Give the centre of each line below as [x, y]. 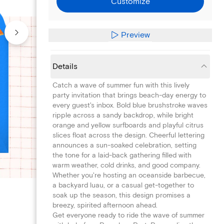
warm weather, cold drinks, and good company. [126, 165]
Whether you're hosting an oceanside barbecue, [129, 175]
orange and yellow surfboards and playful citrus [128, 125]
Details [65, 66]
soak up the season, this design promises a [121, 195]
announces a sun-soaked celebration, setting [124, 145]
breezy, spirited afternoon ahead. [105, 205]
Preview [136, 35]
